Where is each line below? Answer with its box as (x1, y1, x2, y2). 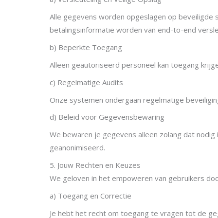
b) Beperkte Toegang (50, 42, 122, 52)
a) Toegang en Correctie (50, 190, 131, 200)
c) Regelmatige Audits (50, 77, 123, 87)
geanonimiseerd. (50, 143, 105, 153)
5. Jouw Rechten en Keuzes (50, 160, 141, 170)
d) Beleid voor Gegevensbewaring (50, 112, 164, 122)
